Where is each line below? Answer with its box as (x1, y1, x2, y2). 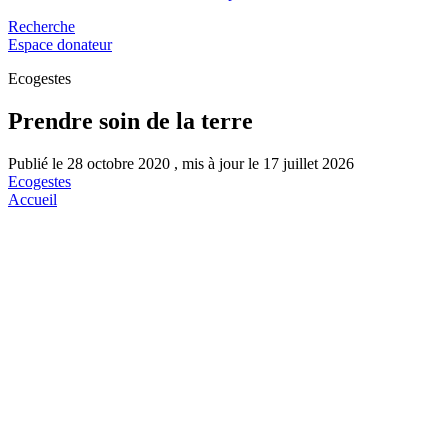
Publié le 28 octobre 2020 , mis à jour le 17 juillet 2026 (8, 154, 354, 172)
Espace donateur (8, 36, 112, 53)
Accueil (8, 190, 57, 208)
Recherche (8, 18, 75, 35)
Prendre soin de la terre (8, 107, 253, 134)
